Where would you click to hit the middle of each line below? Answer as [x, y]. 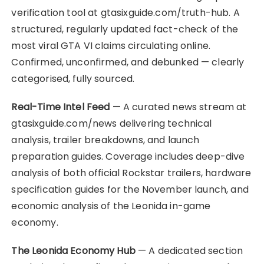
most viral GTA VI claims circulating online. [111, 45]
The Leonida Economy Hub [73, 250]
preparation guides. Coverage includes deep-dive [128, 156]
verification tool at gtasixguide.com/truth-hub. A [126, 12]
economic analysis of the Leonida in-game [111, 206]
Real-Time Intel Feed [61, 107]
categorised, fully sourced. [73, 78]
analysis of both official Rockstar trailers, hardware [131, 173]
